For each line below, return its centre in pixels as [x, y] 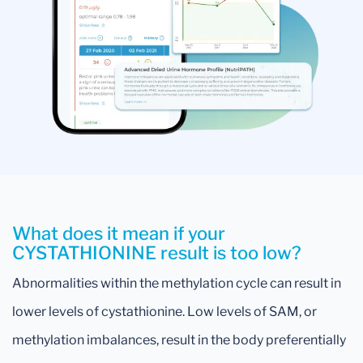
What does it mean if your [119, 233]
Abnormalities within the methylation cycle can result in [177, 283]
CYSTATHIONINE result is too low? [157, 252]
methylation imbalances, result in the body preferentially [179, 340]
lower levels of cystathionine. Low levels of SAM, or [164, 311]
